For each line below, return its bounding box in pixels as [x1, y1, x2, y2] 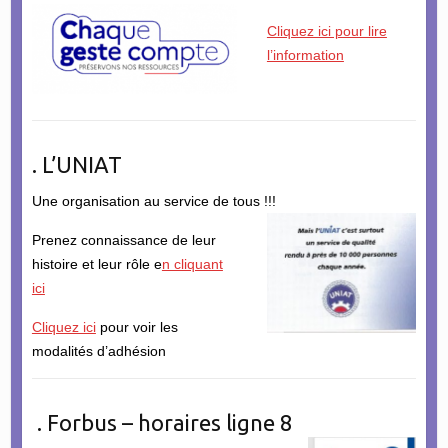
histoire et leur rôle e [31, 256, 162, 273]
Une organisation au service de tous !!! [31, 193, 276, 210]
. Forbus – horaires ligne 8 [31, 410, 292, 436]
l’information [266, 47, 344, 64]
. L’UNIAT [31, 152, 122, 178]
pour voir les [95, 319, 178, 336]
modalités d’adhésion [31, 343, 166, 360]
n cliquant [161, 256, 223, 273]
